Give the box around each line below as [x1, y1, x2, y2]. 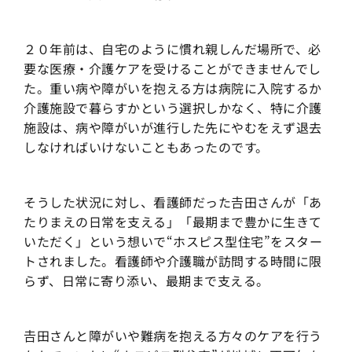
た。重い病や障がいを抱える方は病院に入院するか [24, 78, 322, 97]
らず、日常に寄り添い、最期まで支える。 [24, 270, 269, 290]
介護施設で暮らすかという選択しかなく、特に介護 [24, 97, 322, 117]
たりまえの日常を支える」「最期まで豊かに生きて [24, 211, 322, 231]
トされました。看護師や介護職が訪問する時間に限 [24, 251, 322, 270]
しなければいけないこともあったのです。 [24, 137, 269, 156]
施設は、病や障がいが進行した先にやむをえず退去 [24, 117, 322, 137]
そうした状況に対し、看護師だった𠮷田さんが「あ [24, 192, 322, 211]
